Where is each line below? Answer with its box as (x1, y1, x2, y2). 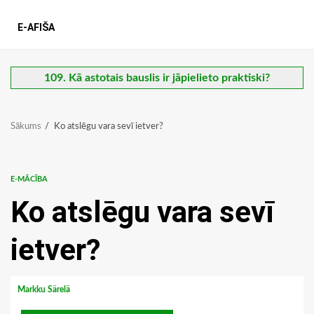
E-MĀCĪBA (11, 175, 48, 184)
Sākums (11, 122, 41, 132)
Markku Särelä (18, 285, 72, 294)
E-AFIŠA (18, 22, 55, 34)
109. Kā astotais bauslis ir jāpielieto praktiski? (44, 72, 270, 84)
